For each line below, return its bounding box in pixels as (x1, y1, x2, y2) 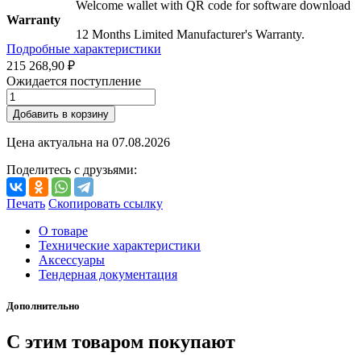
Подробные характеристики (6, 42, 161, 56)
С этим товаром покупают (6, 330, 235, 352)
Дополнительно (6, 300, 80, 313)
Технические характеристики (39, 239, 201, 253)
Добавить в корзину (13, 108, 109, 121)
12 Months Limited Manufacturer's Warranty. (76, 27, 305, 42)
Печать (6, 197, 45, 211)
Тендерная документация (39, 268, 177, 282)
